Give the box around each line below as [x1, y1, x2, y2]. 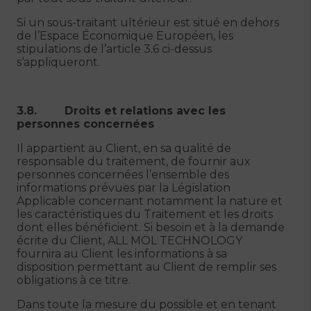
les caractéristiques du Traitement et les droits [17, 208, 273, 221]
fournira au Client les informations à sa [17, 247, 227, 260]
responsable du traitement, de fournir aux [17, 155, 251, 168]
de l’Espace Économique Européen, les [17, 29, 233, 42]
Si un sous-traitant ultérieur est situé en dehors [17, 16, 279, 29]
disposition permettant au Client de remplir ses [17, 260, 276, 274]
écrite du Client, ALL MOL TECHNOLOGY [17, 234, 242, 247]
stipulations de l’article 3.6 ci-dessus [17, 42, 212, 56]
